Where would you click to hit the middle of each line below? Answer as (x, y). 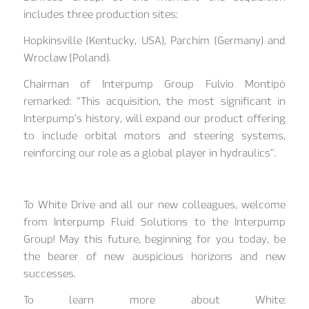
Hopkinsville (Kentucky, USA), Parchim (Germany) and (154, 40)
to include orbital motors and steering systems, (154, 136)
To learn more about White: (154, 300)
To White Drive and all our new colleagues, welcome (154, 205)
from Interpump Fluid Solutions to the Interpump (154, 222)
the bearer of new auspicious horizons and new (154, 256)
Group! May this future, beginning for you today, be (154, 239)
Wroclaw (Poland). (67, 58)
